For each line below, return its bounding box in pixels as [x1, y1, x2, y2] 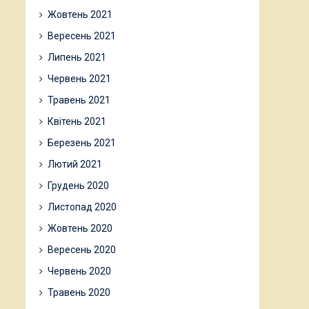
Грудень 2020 [48, 180, 109, 191]
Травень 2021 [48, 94, 110, 106]
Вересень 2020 [48, 244, 116, 255]
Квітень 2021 [48, 116, 106, 127]
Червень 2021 [48, 73, 111, 84]
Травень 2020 [48, 287, 110, 298]
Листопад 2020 [48, 201, 117, 212]
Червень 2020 [48, 266, 111, 277]
